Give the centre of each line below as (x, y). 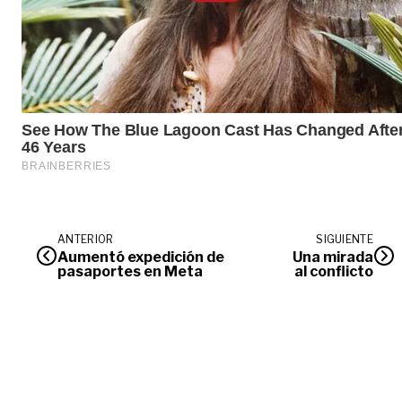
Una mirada (333, 257)
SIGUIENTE (345, 239)
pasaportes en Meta (130, 271)
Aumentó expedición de (141, 257)
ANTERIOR (86, 239)
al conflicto (334, 271)
